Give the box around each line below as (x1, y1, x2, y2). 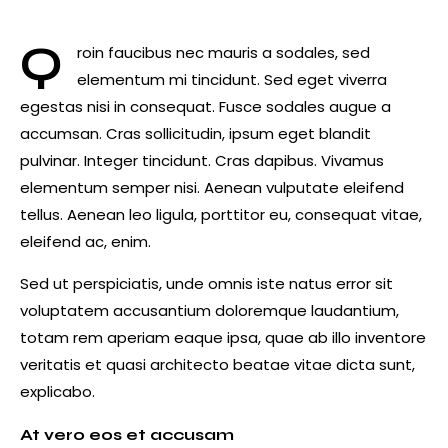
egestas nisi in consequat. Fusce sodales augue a (20, 96, 391, 118)
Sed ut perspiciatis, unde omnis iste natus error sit (20, 273, 393, 295)
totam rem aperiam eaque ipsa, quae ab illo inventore (20, 327, 426, 349)
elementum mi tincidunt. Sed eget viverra (77, 69, 387, 91)
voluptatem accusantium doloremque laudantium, (20, 300, 399, 322)
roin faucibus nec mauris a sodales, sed (77, 42, 370, 64)
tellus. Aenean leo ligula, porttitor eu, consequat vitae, (20, 204, 422, 226)
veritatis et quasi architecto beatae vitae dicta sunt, (20, 354, 415, 376)
